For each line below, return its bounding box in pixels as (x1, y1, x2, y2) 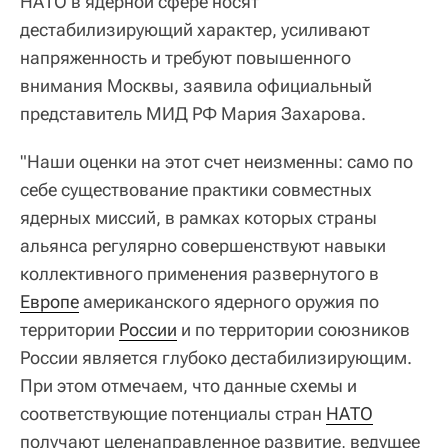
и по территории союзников (177, 318, 410, 340)
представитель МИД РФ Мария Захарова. (20, 102, 366, 124)
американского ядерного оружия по (79, 290, 379, 312)
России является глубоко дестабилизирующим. (20, 346, 412, 368)
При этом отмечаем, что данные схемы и (20, 374, 357, 396)
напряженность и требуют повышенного (20, 46, 351, 68)
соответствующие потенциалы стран (20, 402, 326, 424)
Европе (20, 290, 79, 312)
